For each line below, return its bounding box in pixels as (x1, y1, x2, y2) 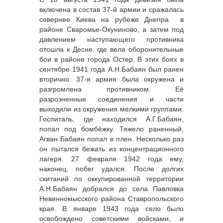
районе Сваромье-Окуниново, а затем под (39, 25, 184, 34)
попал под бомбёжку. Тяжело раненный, (39, 125, 184, 133)
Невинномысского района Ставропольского (39, 195, 184, 203)
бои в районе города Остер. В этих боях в (39, 55, 184, 64)
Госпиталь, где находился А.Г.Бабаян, (39, 115, 184, 123)
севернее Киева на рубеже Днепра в (39, 15, 184, 24)
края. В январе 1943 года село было (39, 205, 184, 213)
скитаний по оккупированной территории (39, 175, 184, 183)
